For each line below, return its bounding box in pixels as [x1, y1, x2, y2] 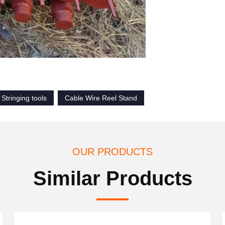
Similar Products [33, 167, 192, 189]
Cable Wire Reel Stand [65, 94, 137, 102]
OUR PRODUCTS [72, 146, 153, 157]
